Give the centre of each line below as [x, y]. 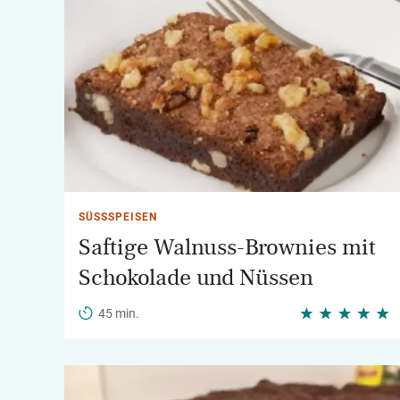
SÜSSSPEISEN [114, 217]
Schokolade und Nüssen [196, 278]
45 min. [119, 313]
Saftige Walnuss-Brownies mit [227, 247]
